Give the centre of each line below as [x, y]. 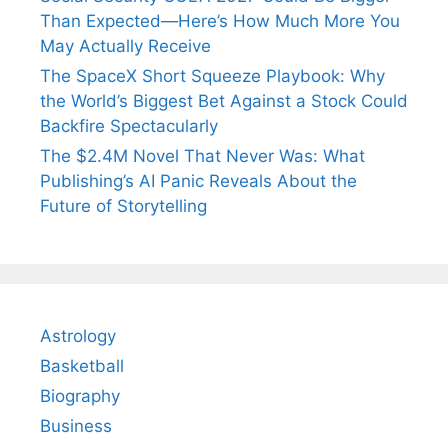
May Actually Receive [125, 45]
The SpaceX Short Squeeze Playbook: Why [212, 75]
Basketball [82, 365]
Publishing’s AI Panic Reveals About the [198, 180]
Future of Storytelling [123, 205]
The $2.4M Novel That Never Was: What [202, 155]
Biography [80, 395]
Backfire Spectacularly [129, 125]
